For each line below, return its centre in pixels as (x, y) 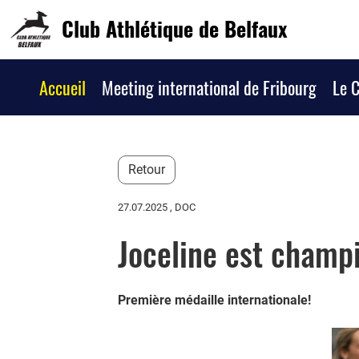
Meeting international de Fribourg (209, 87)
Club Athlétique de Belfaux (174, 28)
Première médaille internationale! (214, 300)
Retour (147, 169)
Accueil (63, 87)
